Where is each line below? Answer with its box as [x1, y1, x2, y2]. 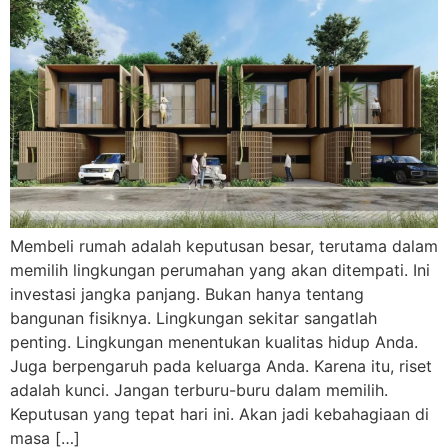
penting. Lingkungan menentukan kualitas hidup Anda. [10, 331, 418, 352]
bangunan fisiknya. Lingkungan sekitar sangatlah [10, 307, 377, 328]
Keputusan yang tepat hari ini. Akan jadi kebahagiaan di [10, 403, 429, 424]
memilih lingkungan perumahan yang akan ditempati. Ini [10, 259, 430, 280]
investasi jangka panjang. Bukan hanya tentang [10, 283, 364, 304]
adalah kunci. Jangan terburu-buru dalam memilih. [10, 379, 388, 400]
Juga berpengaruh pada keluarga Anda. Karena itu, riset [10, 355, 432, 376]
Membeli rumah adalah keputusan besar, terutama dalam [10, 235, 438, 256]
